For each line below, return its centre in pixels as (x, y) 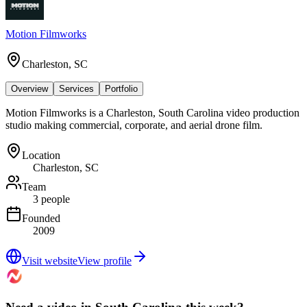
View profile (105, 260)
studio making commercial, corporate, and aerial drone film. (134, 125)
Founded (41, 218)
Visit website (50, 260)
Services (76, 88)
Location (41, 155)
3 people (51, 199)
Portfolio (121, 88)
